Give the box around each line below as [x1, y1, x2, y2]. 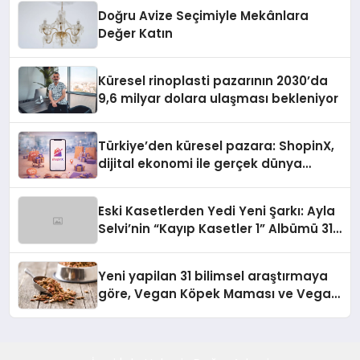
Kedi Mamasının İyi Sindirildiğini [98, 303, 298, 321]
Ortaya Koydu [98, 321, 188, 338]
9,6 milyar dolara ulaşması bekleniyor [98, 90, 339, 108]
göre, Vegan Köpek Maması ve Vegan [98, 285, 340, 303]
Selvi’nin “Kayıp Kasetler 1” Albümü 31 [98, 220, 333, 238]
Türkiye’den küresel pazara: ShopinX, [98, 137, 335, 155]
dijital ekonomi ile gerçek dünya [98, 155, 303, 173]
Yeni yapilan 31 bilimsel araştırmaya [98, 268, 329, 285]
